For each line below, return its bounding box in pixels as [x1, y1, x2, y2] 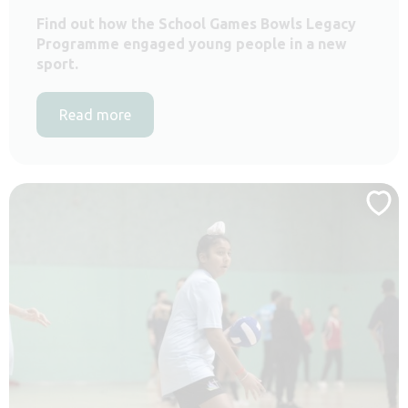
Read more [59, 106, 131, 123]
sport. [36, 55, 78, 72]
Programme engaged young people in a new [36, 35, 347, 52]
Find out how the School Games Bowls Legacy [36, 15, 356, 32]
